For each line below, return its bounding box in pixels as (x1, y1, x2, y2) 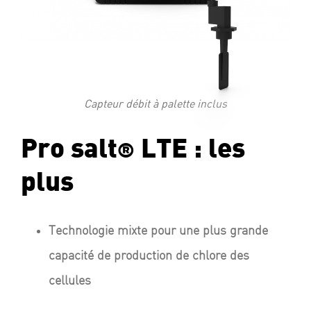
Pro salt (20, 137, 117, 162)
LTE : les (134, 137, 245, 162)
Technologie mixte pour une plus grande (48, 225, 268, 237)
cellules (48, 275, 91, 287)
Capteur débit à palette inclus (84, 96, 227, 110)
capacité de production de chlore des (48, 250, 249, 262)
